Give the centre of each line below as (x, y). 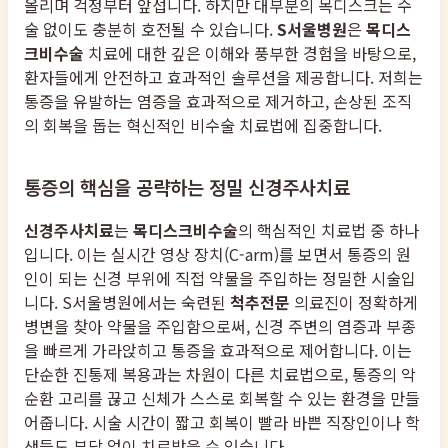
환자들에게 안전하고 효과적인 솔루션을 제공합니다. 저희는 (223, 77)
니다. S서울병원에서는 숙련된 (127, 301)
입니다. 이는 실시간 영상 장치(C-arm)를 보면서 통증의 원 (217, 253)
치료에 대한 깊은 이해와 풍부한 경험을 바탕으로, (250, 53)
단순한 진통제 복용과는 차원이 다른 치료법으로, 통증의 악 (220, 373)
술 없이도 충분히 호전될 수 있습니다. (150, 29)
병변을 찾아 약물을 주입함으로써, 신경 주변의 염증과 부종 (220, 325)
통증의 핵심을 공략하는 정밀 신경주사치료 (187, 186)
